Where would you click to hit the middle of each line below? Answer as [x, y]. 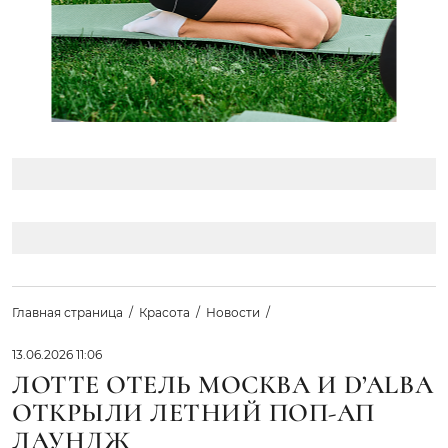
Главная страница [67, 312]
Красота [164, 312]
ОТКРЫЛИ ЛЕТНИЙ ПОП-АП [193, 412]
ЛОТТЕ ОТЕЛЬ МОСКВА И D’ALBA [223, 384]
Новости [233, 312]
